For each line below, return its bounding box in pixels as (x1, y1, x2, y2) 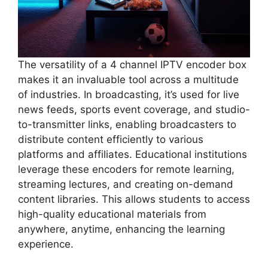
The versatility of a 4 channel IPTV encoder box (18, 59, 246, 71)
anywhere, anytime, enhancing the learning (18, 223, 225, 235)
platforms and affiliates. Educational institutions (18, 148, 247, 160)
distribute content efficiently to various (18, 133, 203, 145)
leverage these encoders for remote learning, (18, 163, 234, 175)
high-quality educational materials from (18, 208, 206, 220)
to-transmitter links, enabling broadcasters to (18, 118, 236, 130)
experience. (18, 238, 74, 250)
